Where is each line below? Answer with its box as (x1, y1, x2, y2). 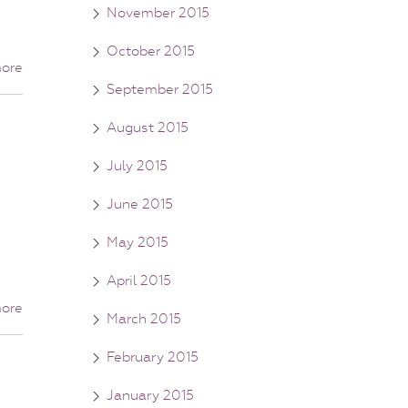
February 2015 (107, 348, 199, 365)
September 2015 (107, 80, 213, 97)
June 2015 (107, 195, 173, 212)
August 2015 (107, 118, 189, 136)
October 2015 (107, 42, 195, 59)
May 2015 (107, 233, 168, 250)
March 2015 (107, 310, 181, 327)
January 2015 (107, 386, 194, 403)
